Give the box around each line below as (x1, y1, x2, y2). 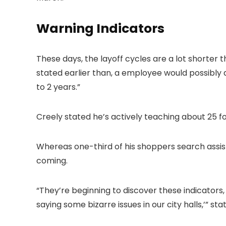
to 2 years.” (36, 81, 80, 93)
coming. (36, 155, 68, 167)
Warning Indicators (36, 20, 164, 38)
